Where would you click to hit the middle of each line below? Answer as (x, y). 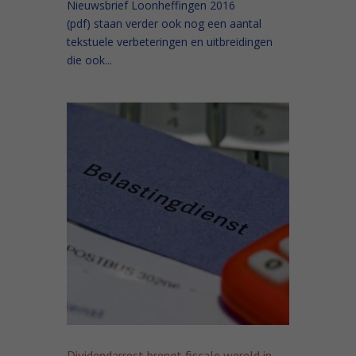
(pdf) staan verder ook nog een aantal (164, 23)
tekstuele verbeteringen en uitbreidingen (170, 41)
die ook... (89, 60)
